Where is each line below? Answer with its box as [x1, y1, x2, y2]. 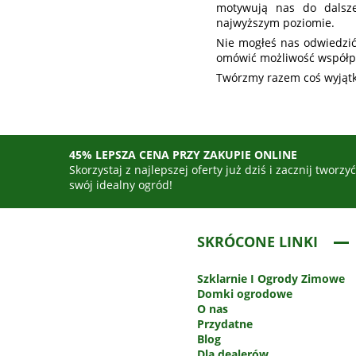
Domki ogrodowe [196, 286, 292, 302]
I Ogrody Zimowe [250, 271, 345, 287]
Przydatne [196, 316, 253, 332]
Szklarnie [196, 271, 250, 287]
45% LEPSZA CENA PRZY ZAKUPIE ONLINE [69, 147, 298, 163]
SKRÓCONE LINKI [196, 232, 318, 252]
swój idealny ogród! [69, 177, 173, 193]
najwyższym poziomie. [216, 15, 335, 31]
